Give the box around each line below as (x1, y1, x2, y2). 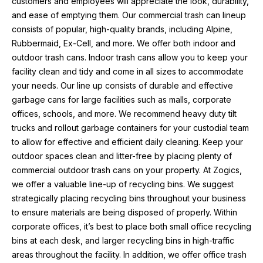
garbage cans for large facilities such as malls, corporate (12, 95, 231, 104)
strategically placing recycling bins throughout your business (12, 193, 246, 203)
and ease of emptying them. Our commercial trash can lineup (12, 10, 246, 20)
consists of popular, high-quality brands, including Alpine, (12, 24, 232, 34)
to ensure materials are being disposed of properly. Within (12, 207, 237, 217)
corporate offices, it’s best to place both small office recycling (12, 221, 251, 231)
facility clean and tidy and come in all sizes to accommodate (12, 66, 244, 76)
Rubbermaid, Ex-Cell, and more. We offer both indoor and (12, 38, 235, 48)
